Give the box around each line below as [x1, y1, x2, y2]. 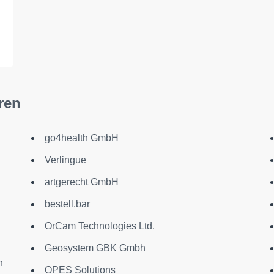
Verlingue [44, 154, 86, 165]
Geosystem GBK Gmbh [44, 242, 146, 253]
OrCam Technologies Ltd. [44, 220, 155, 231]
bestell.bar [44, 198, 90, 209]
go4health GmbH [44, 132, 119, 143]
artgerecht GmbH [44, 176, 119, 187]
